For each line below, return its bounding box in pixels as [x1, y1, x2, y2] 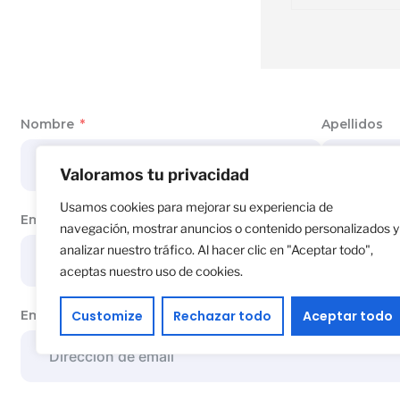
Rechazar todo [173, 307, 272, 325]
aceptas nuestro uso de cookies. [60, 263, 243, 279]
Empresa [20, 212, 79, 229]
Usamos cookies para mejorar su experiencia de [60, 199, 333, 214]
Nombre [20, 116, 74, 133]
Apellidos [321, 116, 384, 133]
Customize [71, 307, 144, 325]
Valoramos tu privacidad [60, 165, 249, 184]
